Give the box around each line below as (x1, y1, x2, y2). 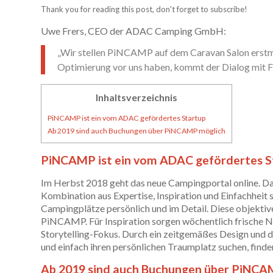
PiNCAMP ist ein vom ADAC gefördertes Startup (48, 113, 205, 122)
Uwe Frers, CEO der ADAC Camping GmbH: (41, 24, 226, 37)
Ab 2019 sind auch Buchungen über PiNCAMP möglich (48, 126, 225, 135)
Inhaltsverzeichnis (96, 91, 177, 104)
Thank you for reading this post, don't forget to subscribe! (41, 4, 247, 15)
